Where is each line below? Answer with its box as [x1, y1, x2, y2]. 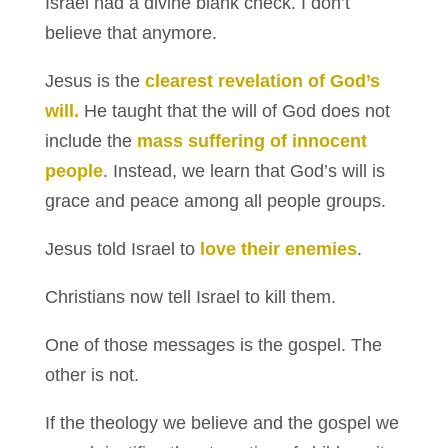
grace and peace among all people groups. [44, 191, 386, 212]
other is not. [44, 365, 139, 386]
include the [44, 131, 137, 152]
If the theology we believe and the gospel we [44, 413, 399, 434]
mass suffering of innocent [136, 131, 367, 152]
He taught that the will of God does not [78, 101, 390, 122]
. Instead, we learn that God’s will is [102, 161, 385, 182]
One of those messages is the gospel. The [44, 335, 382, 356]
